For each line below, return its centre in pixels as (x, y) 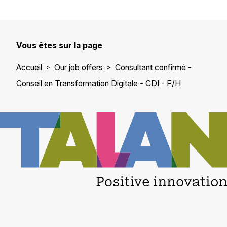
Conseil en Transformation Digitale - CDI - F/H (98, 83)
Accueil (29, 67)
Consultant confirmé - (153, 67)
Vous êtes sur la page (59, 46)
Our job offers (78, 67)
